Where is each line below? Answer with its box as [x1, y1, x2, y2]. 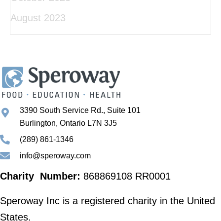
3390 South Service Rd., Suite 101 [20, 106, 141, 115]
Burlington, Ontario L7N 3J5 [20, 119, 117, 128]
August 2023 [10, 12, 66, 23]
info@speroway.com [20, 151, 91, 160]
